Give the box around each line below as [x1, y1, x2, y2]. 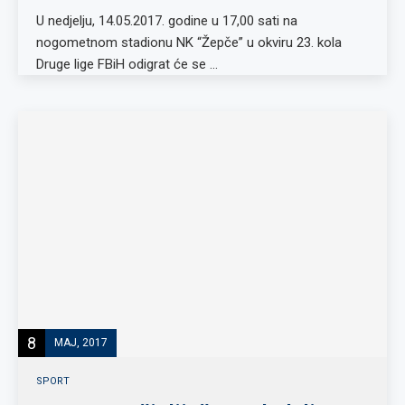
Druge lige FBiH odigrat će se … [36, 56, 218, 72]
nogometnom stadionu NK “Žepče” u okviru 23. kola [36, 34, 342, 51]
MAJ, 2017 [54, 335, 108, 349]
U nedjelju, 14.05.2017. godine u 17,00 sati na [36, 13, 297, 29]
